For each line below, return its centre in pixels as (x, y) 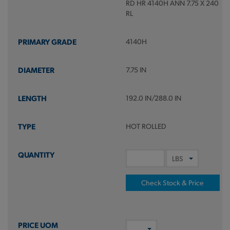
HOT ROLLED (146, 126)
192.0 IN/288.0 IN (153, 98)
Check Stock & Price (173, 183)
